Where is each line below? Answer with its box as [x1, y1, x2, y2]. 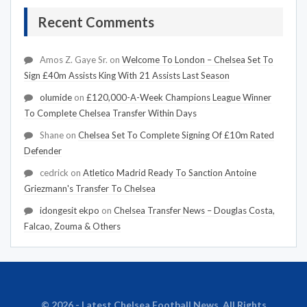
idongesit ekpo [40, 205, 99, 217]
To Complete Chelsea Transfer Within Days [24, 108, 197, 119]
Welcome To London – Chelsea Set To [122, 54, 273, 66]
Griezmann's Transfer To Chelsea [24, 183, 156, 195]
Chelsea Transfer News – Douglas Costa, [114, 205, 275, 217]
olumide [40, 92, 72, 103]
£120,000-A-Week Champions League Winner [86, 92, 271, 103]
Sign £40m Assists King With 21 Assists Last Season [24, 70, 230, 82]
